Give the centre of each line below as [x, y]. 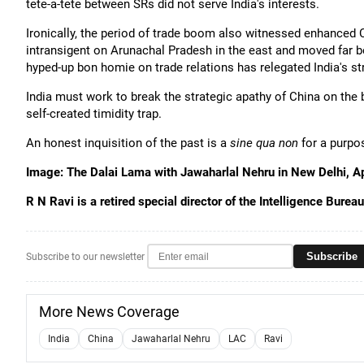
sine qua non [264, 143]
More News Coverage [109, 312]
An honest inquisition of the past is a [128, 143]
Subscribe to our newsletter [85, 256]
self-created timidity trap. [94, 114]
